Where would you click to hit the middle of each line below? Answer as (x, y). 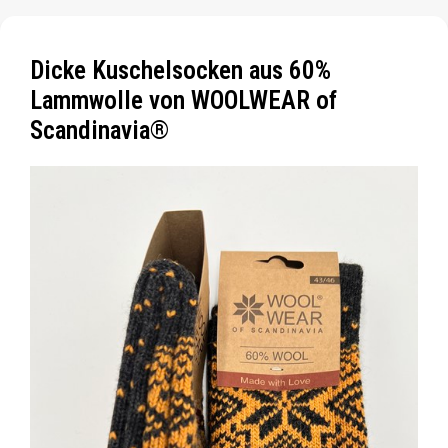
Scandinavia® (99, 130)
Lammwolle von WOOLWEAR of (183, 100)
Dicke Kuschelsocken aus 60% (180, 70)
